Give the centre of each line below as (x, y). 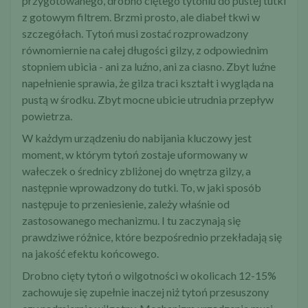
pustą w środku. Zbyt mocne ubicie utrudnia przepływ (148, 100)
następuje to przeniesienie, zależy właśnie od (126, 204)
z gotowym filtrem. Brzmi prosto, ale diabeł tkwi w (141, 17)
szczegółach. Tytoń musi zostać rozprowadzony (135, 34)
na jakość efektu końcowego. (90, 254)
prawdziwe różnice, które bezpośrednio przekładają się (152, 237)
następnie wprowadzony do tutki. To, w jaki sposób (142, 188)
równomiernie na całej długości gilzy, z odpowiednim (145, 50)
